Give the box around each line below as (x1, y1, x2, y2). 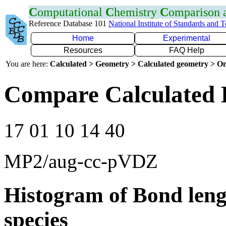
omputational (37, 6, 105, 19)
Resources (63, 46, 102, 54)
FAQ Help (169, 46, 204, 54)
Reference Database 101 (29, 19, 108, 28)
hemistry (114, 6, 160, 19)
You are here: (6, 60, 50, 68)
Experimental (163, 34, 210, 42)
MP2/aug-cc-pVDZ (4, 150, 158, 172)
